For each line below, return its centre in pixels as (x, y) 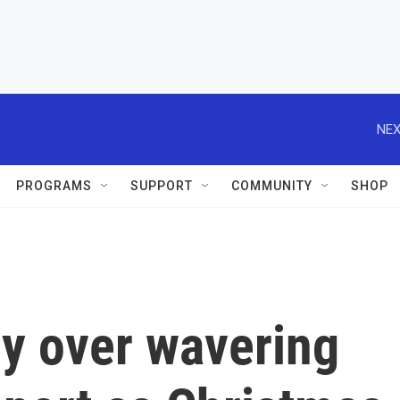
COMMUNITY (272, 186)
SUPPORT (162, 186)
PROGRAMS (54, 186)
